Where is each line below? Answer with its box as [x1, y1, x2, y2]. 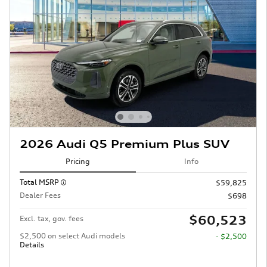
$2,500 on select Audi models [20, 231, 125, 240]
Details [20, 240, 44, 249]
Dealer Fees [20, 190, 61, 200]
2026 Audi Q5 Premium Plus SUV [20, 137, 229, 150]
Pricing [66, 157, 90, 166]
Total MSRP [20, 177, 61, 187]
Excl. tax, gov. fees [20, 213, 83, 223]
